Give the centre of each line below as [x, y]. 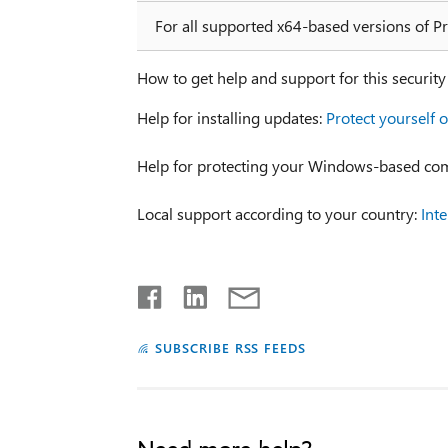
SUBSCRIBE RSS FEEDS [230, 347]
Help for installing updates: [231, 117]
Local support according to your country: [278, 213]
